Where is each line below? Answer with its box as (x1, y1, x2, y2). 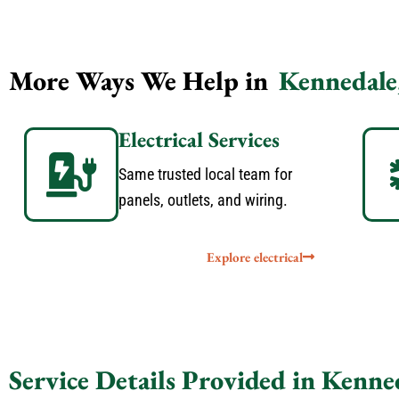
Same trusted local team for (118, 165, 292, 183)
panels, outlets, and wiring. (118, 191, 288, 209)
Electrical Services (118, 126, 280, 153)
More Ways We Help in (9, 63, 274, 98)
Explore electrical (206, 248, 303, 265)
